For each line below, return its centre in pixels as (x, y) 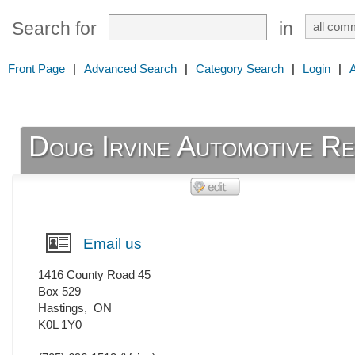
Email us (113, 244)
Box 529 (59, 292)
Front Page (36, 69)
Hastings (61, 308)
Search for (54, 29)
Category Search (240, 69)
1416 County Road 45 (94, 275)
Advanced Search (130, 69)
